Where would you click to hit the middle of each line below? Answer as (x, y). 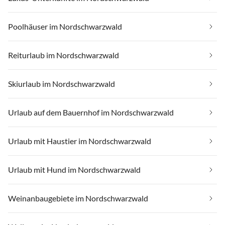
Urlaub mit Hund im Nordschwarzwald (74, 170)
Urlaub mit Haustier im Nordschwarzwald (80, 141)
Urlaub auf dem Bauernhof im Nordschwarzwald (91, 113)
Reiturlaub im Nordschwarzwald (64, 55)
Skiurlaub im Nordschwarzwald (62, 84)
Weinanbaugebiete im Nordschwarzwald (78, 198)
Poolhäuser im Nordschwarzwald (65, 27)
